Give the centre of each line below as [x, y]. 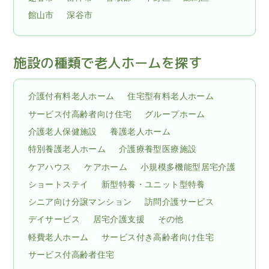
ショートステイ [58, 185]
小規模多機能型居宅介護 [188, 167]
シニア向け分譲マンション [80, 202]
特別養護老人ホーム [67, 149]
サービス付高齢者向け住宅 [80, 114]
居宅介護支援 [119, 219]
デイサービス [54, 219]
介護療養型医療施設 [158, 149]
